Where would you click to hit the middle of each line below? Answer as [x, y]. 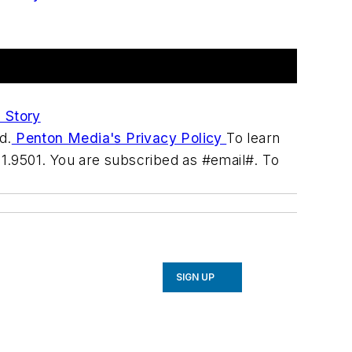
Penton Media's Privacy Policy [119, 138]
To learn [253, 138]
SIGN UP [196, 277]
